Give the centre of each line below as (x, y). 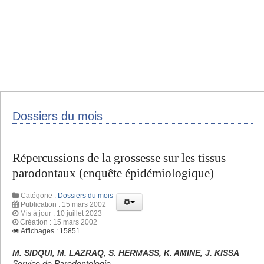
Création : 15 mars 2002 (59, 222)
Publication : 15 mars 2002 (63, 204)
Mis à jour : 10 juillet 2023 (61, 213)
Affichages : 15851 (50, 231)
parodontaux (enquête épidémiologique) (113, 174)
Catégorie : (38, 195)
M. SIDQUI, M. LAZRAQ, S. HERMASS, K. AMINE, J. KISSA (126, 253)
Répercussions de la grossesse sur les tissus (119, 158)
